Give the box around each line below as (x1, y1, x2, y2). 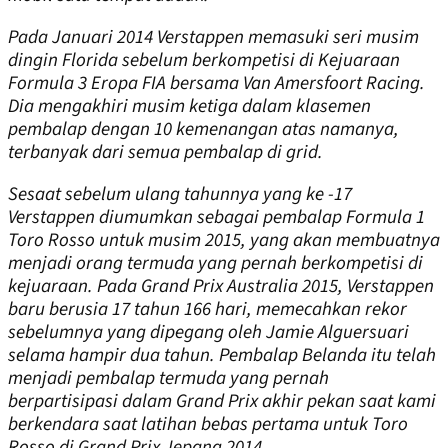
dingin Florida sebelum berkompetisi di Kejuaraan (8, 46, 400, 74)
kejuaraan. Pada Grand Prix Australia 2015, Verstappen (8, 272, 434, 300)
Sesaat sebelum (8, 180, 135, 208)
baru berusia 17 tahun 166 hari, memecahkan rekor (8, 295, 407, 323)
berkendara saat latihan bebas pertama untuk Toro (8, 410, 408, 438)
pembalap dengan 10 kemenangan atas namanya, (8, 115, 399, 143)
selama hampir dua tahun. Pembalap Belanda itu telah (8, 341, 436, 369)
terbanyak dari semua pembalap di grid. (8, 138, 323, 166)
